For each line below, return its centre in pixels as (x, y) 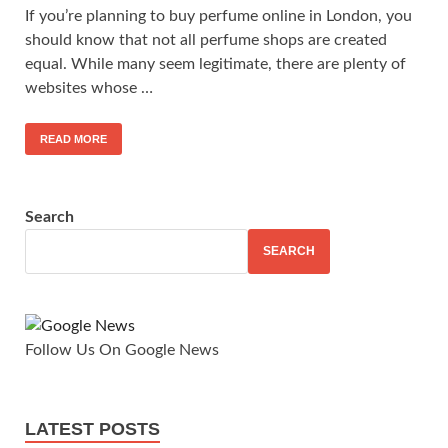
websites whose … (89, 87)
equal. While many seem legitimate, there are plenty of (215, 63)
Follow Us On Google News (122, 349)
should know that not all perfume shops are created (206, 39)
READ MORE (73, 138)
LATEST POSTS (92, 428)
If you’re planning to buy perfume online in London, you (218, 15)
